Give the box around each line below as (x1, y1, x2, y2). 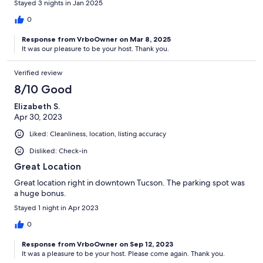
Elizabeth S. (14, 101, 60, 112)
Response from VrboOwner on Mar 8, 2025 (22, 35, 171, 44)
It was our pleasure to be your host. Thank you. (22, 44, 169, 54)
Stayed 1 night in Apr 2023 (14, 203, 99, 213)
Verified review (14, 68, 63, 78)
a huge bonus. (14, 188, 66, 199)
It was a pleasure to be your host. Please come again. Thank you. (22, 249, 225, 259)
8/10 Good (14, 82, 72, 97)
